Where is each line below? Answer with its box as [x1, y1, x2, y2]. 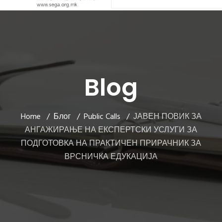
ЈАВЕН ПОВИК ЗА [133, 111, 202, 123]
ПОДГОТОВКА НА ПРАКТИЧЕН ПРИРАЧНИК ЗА [21, 137, 201, 150]
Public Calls [83, 111, 120, 123]
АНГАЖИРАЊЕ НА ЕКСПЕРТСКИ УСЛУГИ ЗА [25, 124, 197, 137]
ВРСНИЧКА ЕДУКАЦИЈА [64, 151, 158, 164]
